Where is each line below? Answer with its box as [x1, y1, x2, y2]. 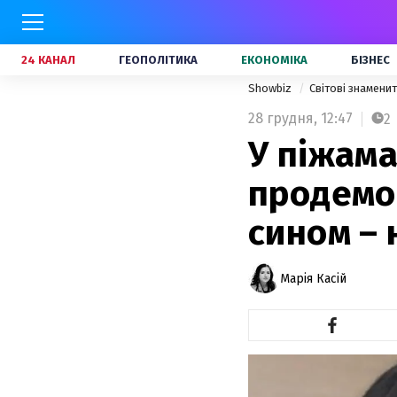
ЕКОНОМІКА [241, 53, 307, 66]
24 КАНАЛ [21, 53, 75, 66]
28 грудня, [248, 110, 317, 127]
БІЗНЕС [351, 53, 390, 66]
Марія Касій [280, 270, 346, 286]
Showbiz [248, 82, 294, 95]
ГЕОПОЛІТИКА [119, 53, 198, 66]
